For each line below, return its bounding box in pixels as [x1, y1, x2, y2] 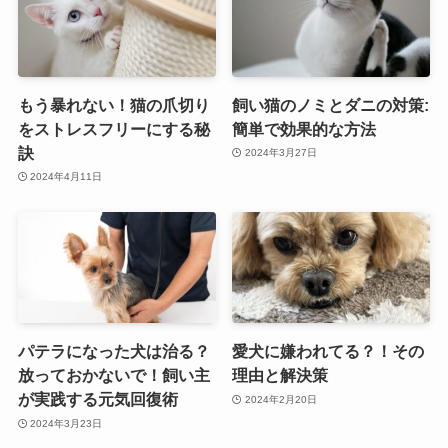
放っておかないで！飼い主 [17, 366, 210, 385]
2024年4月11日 [30, 171, 103, 183]
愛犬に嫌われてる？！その [232, 342, 425, 361]
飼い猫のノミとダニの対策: [232, 95, 430, 114]
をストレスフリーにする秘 [17, 119, 210, 138]
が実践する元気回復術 [17, 390, 178, 409]
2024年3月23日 [30, 417, 103, 429]
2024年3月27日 [244, 147, 317, 159]
